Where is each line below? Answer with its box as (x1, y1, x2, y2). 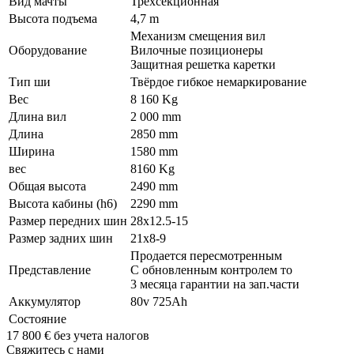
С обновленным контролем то (130, 263, 292, 277)
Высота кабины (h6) (9, 197, 117, 211)
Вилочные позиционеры (130, 43, 263, 58)
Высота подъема (9, 12, 97, 26)
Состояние (9, 312, 66, 326)
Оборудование (9, 43, 87, 58)
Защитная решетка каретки (130, 58, 276, 72)
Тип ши (9, 75, 51, 89)
